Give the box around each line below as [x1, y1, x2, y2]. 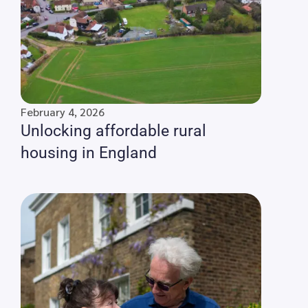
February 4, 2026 [21, 104, 104, 120]
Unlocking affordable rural [21, 122, 206, 141]
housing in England [21, 144, 157, 163]
